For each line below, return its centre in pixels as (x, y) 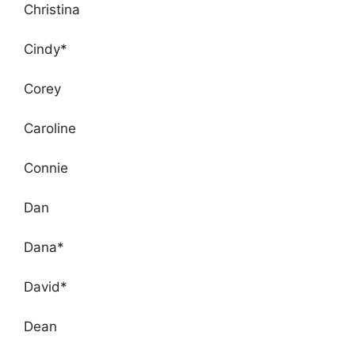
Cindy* (46, 49)
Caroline (50, 128)
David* (46, 286)
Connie (46, 168)
